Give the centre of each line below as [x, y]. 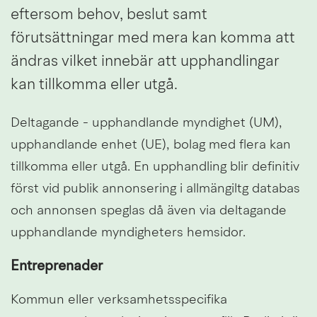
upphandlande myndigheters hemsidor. [128, 233]
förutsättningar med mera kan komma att [153, 38]
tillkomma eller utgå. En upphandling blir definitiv [155, 167]
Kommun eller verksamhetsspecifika [119, 300]
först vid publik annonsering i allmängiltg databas [155, 189]
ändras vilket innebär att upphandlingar [145, 61]
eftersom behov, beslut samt [109, 15]
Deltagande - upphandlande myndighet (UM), [146, 123]
